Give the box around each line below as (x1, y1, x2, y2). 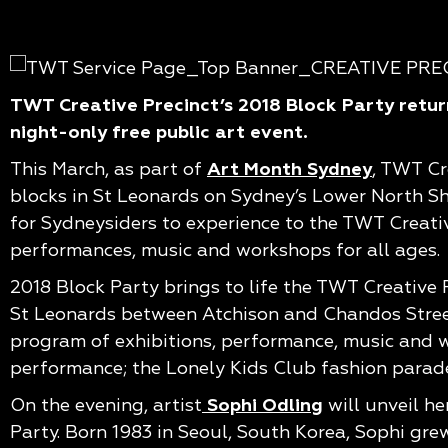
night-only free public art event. (10, 121, 308, 145)
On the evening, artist (10, 394, 202, 418)
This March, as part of (10, 158, 207, 182)
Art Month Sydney (207, 158, 372, 182)
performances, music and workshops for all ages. (10, 239, 440, 263)
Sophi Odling (207, 394, 323, 418)
